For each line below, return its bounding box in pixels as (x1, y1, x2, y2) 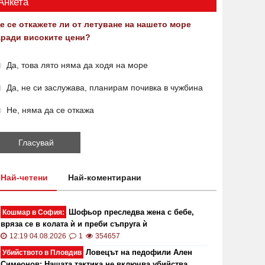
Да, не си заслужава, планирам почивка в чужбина (7, 83, 203, 92)
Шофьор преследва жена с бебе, (66, 208, 194, 216)
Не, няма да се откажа (7, 105, 94, 115)
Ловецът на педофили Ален (83, 248, 192, 257)
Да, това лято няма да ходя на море (7, 60, 148, 70)
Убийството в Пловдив (2, 248, 82, 257)
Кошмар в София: (2, 208, 64, 216)
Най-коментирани (68, 173, 141, 182)
